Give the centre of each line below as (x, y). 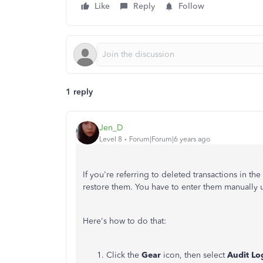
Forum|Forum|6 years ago (170, 139)
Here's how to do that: (124, 221)
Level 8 (111, 139)
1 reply (79, 92)
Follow (191, 6)
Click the (124, 255)
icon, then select (195, 255)
